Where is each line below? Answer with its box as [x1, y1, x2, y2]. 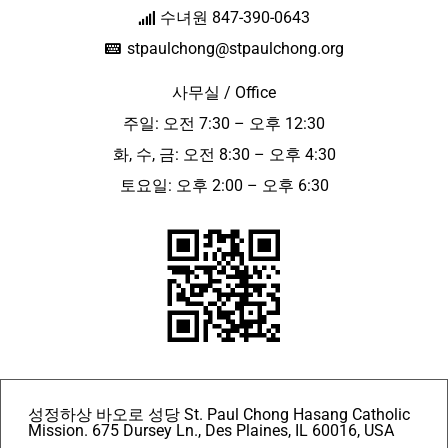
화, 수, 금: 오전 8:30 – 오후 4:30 [112, 145, 336, 164]
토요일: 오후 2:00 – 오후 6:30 [119, 176, 329, 195]
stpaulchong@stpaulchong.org [126, 39, 344, 58]
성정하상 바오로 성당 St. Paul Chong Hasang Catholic [28, 405, 410, 424]
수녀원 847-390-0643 [160, 8, 311, 27]
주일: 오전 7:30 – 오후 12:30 [123, 114, 325, 133]
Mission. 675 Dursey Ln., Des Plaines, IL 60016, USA [28, 421, 394, 440]
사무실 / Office [172, 83, 276, 102]
